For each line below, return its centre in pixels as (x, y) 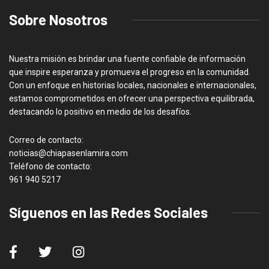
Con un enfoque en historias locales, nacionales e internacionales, (133, 86)
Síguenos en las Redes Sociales (108, 213)
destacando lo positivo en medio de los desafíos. (100, 112)
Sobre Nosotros (58, 20)
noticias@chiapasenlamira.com (68, 153)
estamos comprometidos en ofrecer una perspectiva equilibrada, (132, 99)
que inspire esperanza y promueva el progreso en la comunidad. (130, 72)
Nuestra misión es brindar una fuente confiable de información (127, 59)
